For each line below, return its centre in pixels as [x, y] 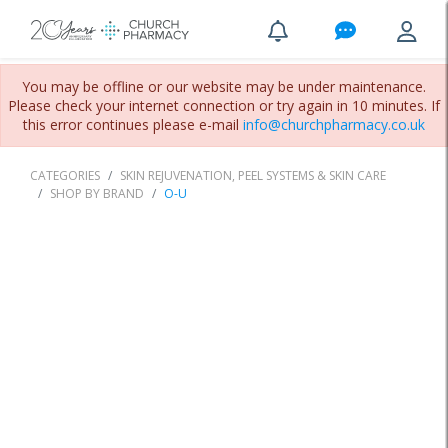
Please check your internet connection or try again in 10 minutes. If [224, 105]
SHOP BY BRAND [96, 193]
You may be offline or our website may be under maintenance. [224, 86]
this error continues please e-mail [133, 124]
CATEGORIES [64, 175]
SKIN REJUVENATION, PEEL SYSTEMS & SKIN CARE [252, 175]
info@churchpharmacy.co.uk [334, 124]
